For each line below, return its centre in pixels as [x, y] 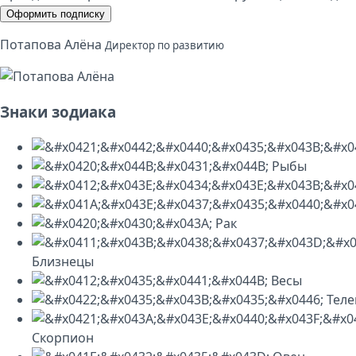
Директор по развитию [164, 45]
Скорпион [63, 338]
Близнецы [63, 262]
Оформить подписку [56, 14]
